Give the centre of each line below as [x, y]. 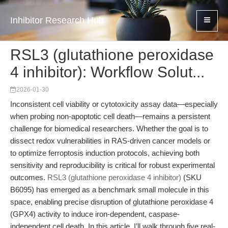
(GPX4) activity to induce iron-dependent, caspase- [95, 214]
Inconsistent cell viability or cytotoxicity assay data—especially [114, 104]
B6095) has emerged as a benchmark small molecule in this [110, 190]
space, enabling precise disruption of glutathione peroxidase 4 [112, 202]
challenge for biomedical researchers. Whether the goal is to [109, 129]
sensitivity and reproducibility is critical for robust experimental [112, 165]
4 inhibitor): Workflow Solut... [107, 72]
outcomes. [29, 177]
